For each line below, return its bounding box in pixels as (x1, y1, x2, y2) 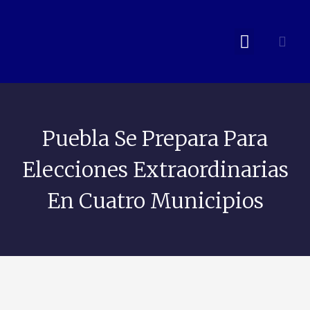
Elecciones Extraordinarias (21, 156, 289, 183)
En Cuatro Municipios (46, 187, 264, 214)
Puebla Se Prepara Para (42, 125, 268, 152)
